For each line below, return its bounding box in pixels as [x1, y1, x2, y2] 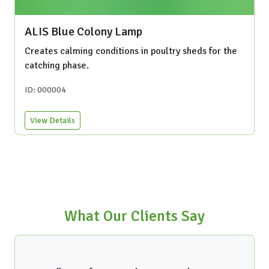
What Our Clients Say [64, 206, 205, 225]
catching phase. [25, 59, 89, 71]
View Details [30, 115, 75, 125]
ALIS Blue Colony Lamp [25, 23, 142, 39]
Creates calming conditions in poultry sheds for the [25, 44, 237, 57]
